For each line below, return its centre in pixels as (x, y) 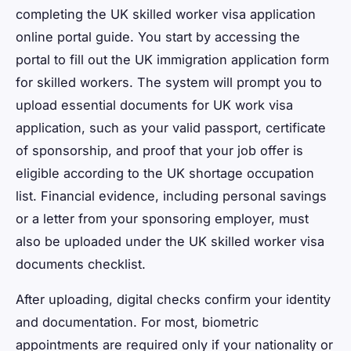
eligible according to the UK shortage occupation (165, 174)
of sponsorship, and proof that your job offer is (159, 151)
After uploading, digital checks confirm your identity (173, 300)
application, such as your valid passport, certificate (171, 128)
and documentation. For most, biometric (137, 322)
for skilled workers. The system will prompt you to (169, 83)
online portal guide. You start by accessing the (158, 37)
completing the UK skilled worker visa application (166, 14)
